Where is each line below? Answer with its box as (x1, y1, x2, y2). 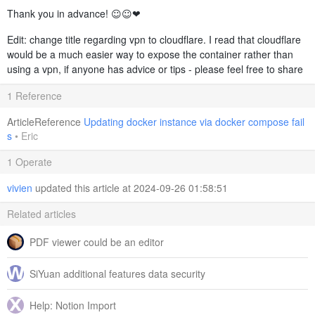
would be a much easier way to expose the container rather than (7, 47, 293, 62)
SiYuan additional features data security (30, 266, 205, 281)
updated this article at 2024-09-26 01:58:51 (35, 181, 228, 195)
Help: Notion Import (30, 298, 116, 313)
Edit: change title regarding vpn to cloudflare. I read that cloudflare (7, 32, 301, 47)
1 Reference (7, 89, 62, 103)
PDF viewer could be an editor (30, 234, 164, 249)
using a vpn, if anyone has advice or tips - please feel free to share (7, 62, 303, 77)
